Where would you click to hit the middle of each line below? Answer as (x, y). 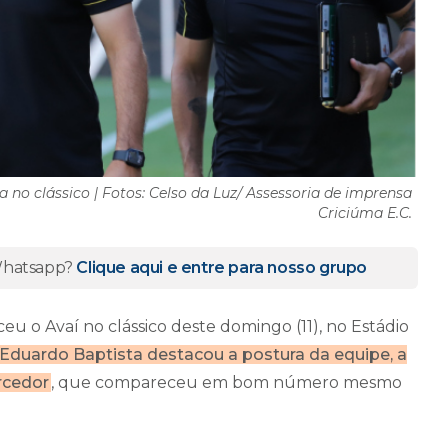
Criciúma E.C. (365, 212)
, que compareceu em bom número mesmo (226, 382)
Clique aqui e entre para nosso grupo (222, 267)
